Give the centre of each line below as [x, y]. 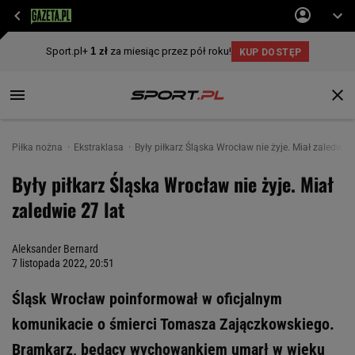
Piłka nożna [38, 147]
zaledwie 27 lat [68, 209]
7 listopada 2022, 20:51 [63, 263]
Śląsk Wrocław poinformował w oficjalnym [147, 299]
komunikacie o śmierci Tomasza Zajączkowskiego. [173, 324]
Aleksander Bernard [55, 249]
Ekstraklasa [100, 147]
